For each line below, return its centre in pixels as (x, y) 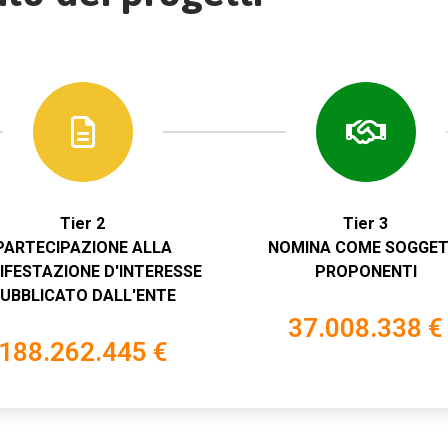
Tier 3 (365, 223)
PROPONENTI (365, 271)
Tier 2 (82, 223)
